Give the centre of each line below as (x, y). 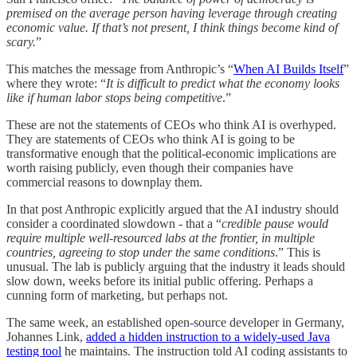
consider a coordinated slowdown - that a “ (114, 224)
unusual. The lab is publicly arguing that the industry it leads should (176, 267)
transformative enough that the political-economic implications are (171, 154)
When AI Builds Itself (288, 69)
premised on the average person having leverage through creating (172, 14)
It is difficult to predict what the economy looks (223, 84)
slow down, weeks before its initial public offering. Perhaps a (160, 281)
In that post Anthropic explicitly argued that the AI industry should (173, 210)
